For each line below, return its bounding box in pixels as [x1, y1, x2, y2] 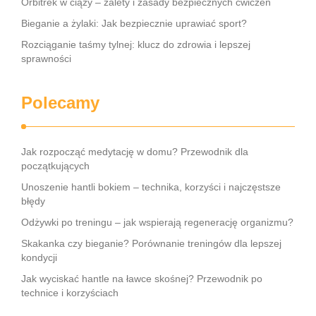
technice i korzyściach [21, 287, 119, 298]
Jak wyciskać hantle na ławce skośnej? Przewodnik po [21, 273, 262, 284]
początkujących [21, 160, 90, 171]
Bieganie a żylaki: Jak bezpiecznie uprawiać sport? [21, 18, 247, 29]
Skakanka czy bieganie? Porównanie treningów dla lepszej [21, 238, 281, 249]
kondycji [21, 252, 57, 263]
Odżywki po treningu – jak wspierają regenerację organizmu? [21, 217, 293, 228]
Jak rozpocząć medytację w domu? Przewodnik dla [21, 146, 248, 157]
